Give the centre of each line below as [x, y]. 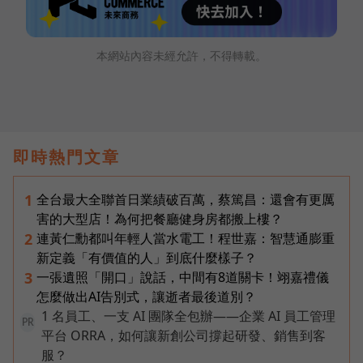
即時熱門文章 [66, 156]
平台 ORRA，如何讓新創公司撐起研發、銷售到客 [184, 335]
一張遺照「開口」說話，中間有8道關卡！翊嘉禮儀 [183, 277]
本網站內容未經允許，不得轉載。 [181, 55]
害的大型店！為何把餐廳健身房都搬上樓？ [160, 218]
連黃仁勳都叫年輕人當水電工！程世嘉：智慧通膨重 [186, 238]
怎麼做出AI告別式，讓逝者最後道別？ [146, 296]
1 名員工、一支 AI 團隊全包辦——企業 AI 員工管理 [188, 316]
